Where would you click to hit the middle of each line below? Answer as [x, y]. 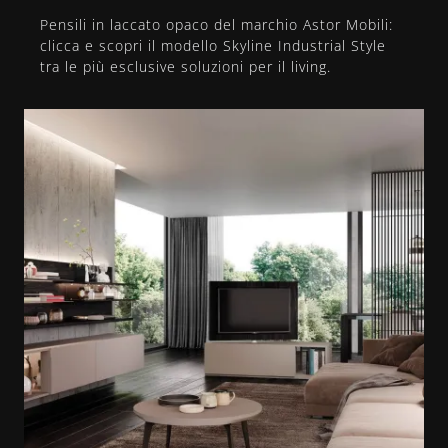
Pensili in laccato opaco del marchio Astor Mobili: [216, 25]
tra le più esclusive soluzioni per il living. [185, 67]
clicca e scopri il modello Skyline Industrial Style [213, 46]
